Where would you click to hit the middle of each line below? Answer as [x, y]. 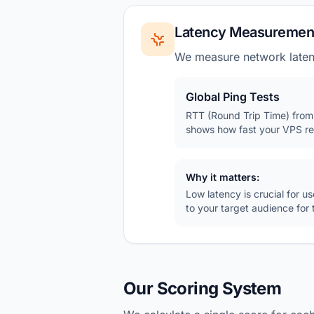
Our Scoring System [203, 288]
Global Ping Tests [233, 97]
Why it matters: [223, 177]
